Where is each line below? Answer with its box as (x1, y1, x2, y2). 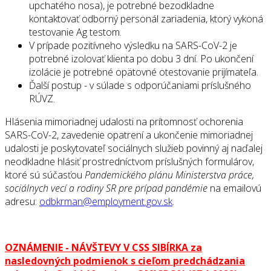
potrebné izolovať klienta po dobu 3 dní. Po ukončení (29, 52, 253, 66)
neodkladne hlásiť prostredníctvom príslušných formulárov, (5, 155, 254, 169)
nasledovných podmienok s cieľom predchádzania (5, 254, 245, 268)
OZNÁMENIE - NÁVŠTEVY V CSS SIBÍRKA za (5, 241, 202, 255)
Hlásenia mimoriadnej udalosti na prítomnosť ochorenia (5, 115, 243, 129)
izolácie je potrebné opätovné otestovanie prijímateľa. (29, 65, 258, 79)
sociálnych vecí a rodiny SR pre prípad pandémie (5, 181, 210, 195)
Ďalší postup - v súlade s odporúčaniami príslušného (29, 79, 251, 93)
